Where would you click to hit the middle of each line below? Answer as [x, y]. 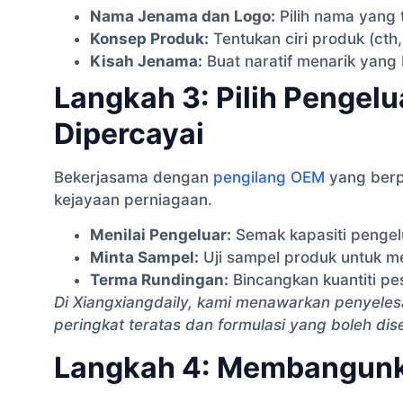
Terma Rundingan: [159, 280]
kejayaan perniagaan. [133, 199]
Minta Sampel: [144, 258]
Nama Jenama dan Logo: [183, 16]
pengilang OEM [269, 177]
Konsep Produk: [149, 38]
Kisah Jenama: [146, 61]
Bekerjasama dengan [134, 177]
